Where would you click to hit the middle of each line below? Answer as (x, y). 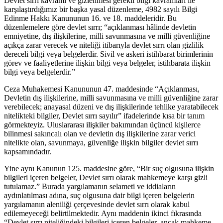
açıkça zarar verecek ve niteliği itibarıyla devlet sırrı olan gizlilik (104, 45)
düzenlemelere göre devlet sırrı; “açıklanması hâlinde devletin (100, 27)
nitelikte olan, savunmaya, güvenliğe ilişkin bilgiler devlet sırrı (101, 143)
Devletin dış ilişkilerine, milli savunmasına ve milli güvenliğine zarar (111, 98)
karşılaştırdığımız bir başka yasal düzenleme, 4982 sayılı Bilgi (101, 9)
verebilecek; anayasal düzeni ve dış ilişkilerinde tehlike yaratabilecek (111, 107)
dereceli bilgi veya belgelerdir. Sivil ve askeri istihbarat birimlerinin (109, 54)
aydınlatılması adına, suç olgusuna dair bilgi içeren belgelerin (99, 196)
